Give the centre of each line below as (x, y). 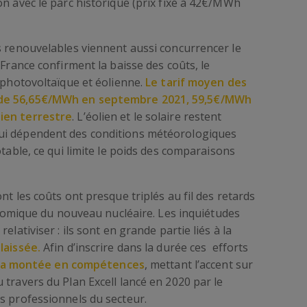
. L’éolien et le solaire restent (147, 116)
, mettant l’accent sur (199, 265)
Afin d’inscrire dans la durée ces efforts (144, 247)
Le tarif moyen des (196, 82)
